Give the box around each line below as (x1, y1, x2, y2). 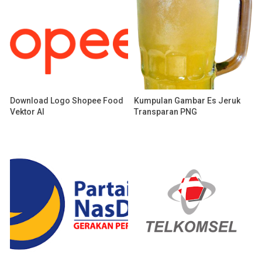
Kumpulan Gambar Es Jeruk (134, 95, 240, 105)
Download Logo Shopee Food (10, 95, 123, 105)
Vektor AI (10, 106, 44, 116)
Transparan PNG (134, 106, 197, 116)
